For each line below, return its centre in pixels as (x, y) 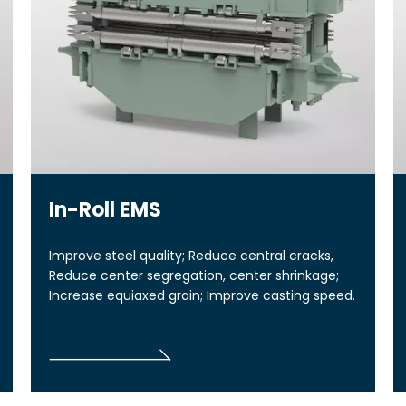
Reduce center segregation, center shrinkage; (194, 275)
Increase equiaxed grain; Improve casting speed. (202, 295)
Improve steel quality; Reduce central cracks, (193, 255)
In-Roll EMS (105, 209)
